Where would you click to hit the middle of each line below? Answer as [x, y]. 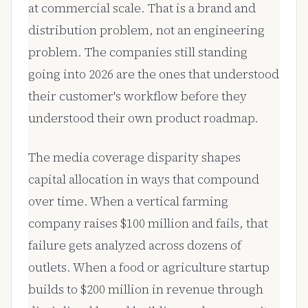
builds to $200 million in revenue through [146, 289]
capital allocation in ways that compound [144, 179]
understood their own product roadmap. [143, 119]
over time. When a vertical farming [128, 201]
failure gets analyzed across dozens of [135, 245]
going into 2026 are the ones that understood [154, 75]
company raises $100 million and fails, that [148, 223]
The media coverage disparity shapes [134, 157]
